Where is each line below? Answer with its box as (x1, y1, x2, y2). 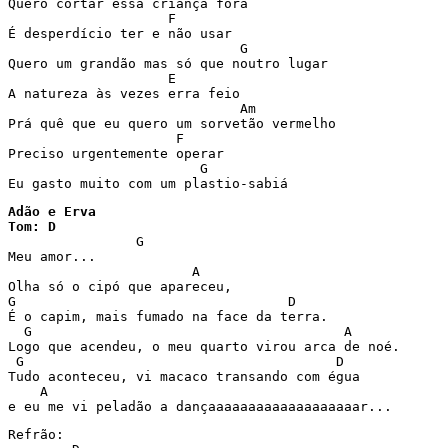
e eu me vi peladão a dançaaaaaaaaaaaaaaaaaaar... (8, 399, 392, 414)
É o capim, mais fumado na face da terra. (8, 309, 328, 324)
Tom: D (8, 219, 56, 234)
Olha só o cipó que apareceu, (8, 279, 232, 294)
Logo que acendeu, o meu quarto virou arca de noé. (8, 339, 400, 354)
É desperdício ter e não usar (8, 26, 232, 41)
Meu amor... (8, 249, 96, 264)
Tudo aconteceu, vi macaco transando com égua (8, 369, 360, 384)
